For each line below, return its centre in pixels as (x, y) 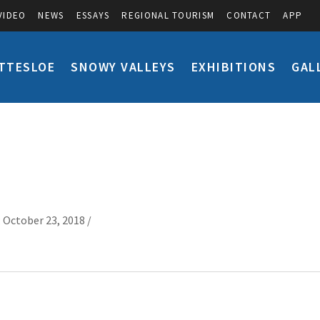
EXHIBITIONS (233, 67)
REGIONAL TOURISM (168, 15)
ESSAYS (93, 15)
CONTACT (249, 15)
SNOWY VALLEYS (123, 67)
